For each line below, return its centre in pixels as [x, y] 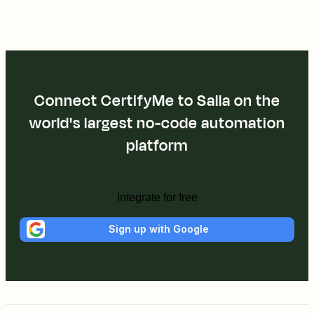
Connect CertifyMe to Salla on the [157, 101]
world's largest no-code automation [157, 123]
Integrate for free [157, 197]
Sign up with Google [158, 229]
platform [157, 145]
